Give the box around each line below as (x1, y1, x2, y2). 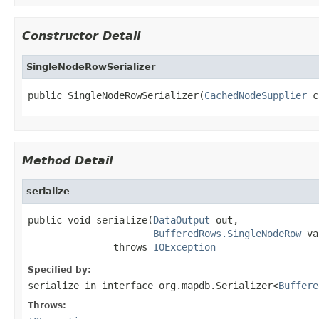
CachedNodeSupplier (204, 89, 307, 101)
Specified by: (28, 264, 91, 275)
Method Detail (22, 153, 113, 167)
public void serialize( (28, 214, 153, 226)
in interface (79, 279, 159, 291)
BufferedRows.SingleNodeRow (153, 227, 301, 239)
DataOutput (153, 214, 210, 226)
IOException (153, 241, 216, 253)
